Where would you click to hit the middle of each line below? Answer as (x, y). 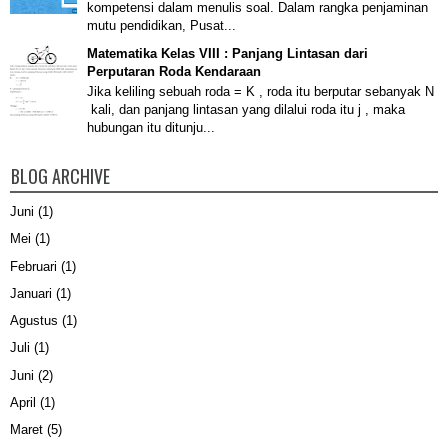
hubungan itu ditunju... (151, 128)
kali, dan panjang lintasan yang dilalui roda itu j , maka (246, 110)
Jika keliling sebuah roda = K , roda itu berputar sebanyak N (260, 92)
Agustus (34, 321)
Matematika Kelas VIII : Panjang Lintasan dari (227, 53)
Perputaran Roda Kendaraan (174, 71)
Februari (33, 266)
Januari (31, 293)
